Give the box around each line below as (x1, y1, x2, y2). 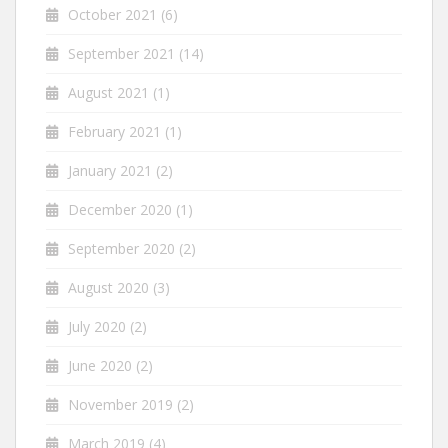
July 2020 (68, 316, 126, 336)
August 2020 (68, 277, 149, 297)
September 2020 (68, 238, 175, 258)
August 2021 (68, 82, 149, 102)
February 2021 (68, 121, 161, 141)
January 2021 (68, 160, 152, 180)
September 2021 (68, 43, 175, 63)
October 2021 (68, 4, 157, 24)
